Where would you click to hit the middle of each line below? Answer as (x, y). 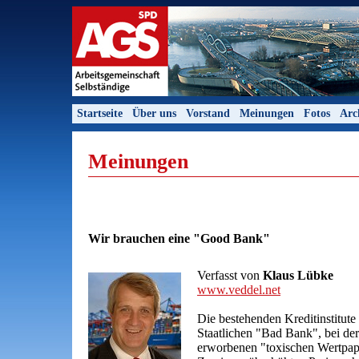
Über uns (154, 113)
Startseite (100, 113)
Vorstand (208, 113)
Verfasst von (230, 275)
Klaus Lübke (298, 275)
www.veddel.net (239, 289)
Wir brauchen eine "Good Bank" (179, 238)
